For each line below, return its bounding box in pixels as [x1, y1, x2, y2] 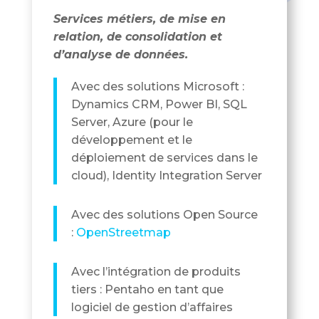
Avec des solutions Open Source [70, 208, 258, 222]
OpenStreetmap [75, 226, 171, 240]
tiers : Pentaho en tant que [70, 283, 224, 297]
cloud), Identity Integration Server [70, 169, 262, 183]
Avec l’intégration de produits [70, 265, 241, 279]
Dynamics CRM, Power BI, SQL [70, 98, 247, 112]
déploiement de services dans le [70, 151, 258, 165]
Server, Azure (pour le [70, 115, 193, 130]
